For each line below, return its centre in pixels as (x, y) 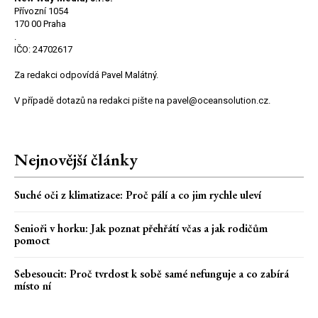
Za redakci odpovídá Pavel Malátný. (86, 75)
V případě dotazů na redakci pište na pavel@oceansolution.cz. (142, 101)
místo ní (33, 286)
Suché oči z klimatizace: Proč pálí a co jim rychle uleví (138, 195)
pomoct (32, 241)
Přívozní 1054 (41, 11)
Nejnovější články (76, 160)
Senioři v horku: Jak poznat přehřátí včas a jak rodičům (141, 229)
